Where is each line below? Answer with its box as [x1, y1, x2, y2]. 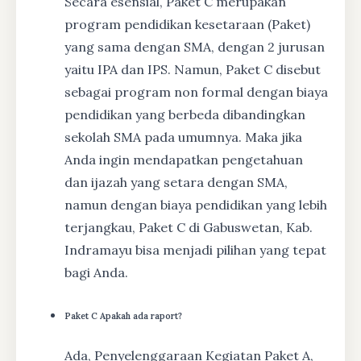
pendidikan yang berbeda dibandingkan [64, 106, 305, 122]
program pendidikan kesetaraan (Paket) [64, 15, 310, 32]
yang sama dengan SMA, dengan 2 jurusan [64, 38, 325, 55]
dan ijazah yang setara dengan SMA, [64, 173, 288, 190]
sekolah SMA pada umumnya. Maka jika [64, 128, 302, 145]
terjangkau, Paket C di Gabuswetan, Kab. [64, 218, 313, 235]
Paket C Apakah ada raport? [64, 310, 182, 322]
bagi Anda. [64, 263, 128, 280]
